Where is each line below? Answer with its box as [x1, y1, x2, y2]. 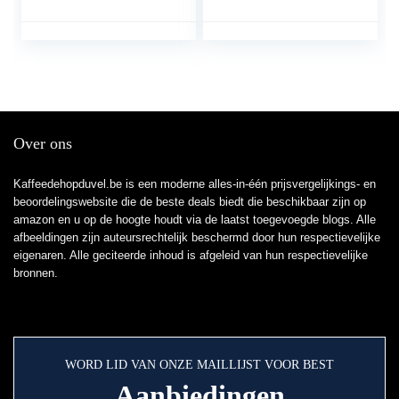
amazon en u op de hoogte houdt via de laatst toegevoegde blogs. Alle [13, 213, 376, 227]
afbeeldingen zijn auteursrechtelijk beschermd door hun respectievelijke [13, 231, 380, 245]
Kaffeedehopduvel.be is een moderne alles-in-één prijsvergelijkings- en [13, 177, 376, 191]
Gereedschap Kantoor [216, 28, 340, 44]
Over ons [13, 134, 72, 153]
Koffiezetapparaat [216, 10, 317, 26]
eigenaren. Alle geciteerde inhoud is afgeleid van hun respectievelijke [13, 248, 368, 263]
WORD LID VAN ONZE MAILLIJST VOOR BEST [65, 358, 334, 372]
